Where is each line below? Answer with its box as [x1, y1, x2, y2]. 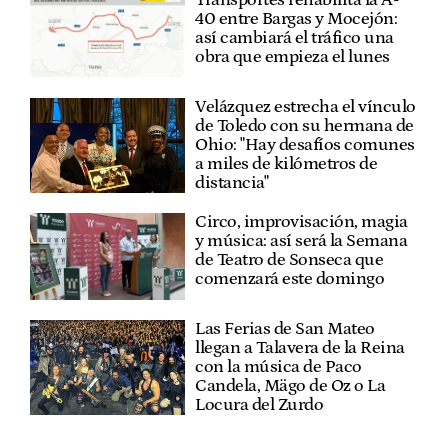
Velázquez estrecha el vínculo [195, 97, 416, 118]
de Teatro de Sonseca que [195, 250, 384, 271]
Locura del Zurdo [195, 395, 324, 416]
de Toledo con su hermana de [195, 116, 414, 137]
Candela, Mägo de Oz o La [195, 376, 386, 397]
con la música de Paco [195, 357, 362, 378]
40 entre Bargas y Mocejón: [195, 8, 398, 29]
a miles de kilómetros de [195, 154, 378, 175]
